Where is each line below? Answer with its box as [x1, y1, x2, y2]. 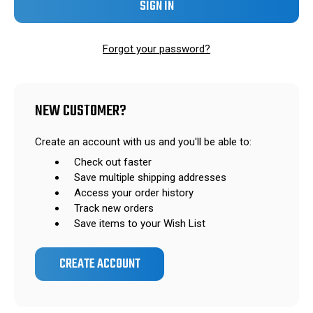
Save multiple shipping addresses [74, 171, 227, 184]
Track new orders [74, 202, 154, 215]
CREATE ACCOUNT [59, 253, 140, 275]
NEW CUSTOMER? [35, 99, 127, 124]
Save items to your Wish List [74, 217, 206, 231]
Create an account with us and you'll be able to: [35, 136, 252, 149]
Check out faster [74, 156, 152, 169]
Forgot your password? [103, 43, 210, 56]
